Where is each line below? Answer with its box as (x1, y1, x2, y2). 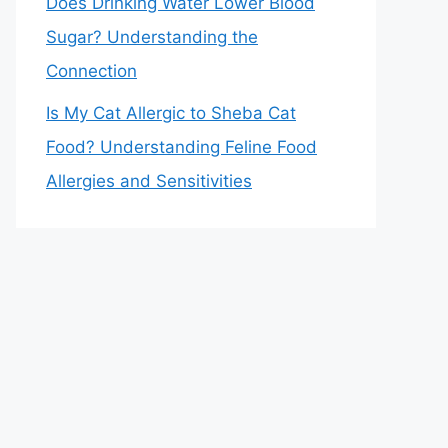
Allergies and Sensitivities (46, 171, 252, 191)
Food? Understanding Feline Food (46, 137, 317, 157)
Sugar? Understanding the (46, 26, 258, 47)
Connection (46, 60, 137, 81)
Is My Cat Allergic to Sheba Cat (46, 103, 296, 123)
